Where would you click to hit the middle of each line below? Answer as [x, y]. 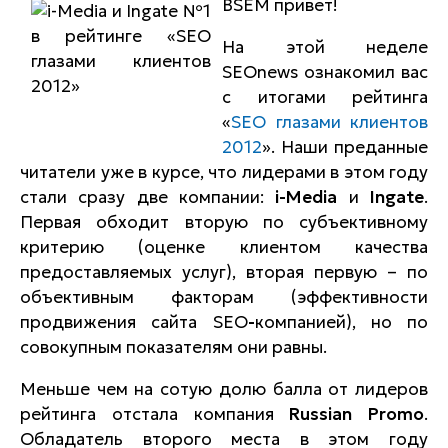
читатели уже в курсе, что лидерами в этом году [224, 172]
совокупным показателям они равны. [173, 347]
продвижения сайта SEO [134, 322]
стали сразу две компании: [148, 197]
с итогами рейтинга [325, 97]
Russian [321, 414]
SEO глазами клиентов [329, 122]
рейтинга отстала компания [155, 414]
